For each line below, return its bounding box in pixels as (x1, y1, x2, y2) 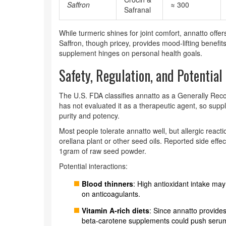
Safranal (124, 5, 151, 15)
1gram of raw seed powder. (59, 146, 146, 156)
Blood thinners (82, 179, 133, 189)
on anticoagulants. (82, 189, 140, 199)
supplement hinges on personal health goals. (59, 48, 202, 58)
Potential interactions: (59, 161, 128, 171)
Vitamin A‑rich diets (82, 205, 149, 215)
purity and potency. (59, 110, 120, 121)
